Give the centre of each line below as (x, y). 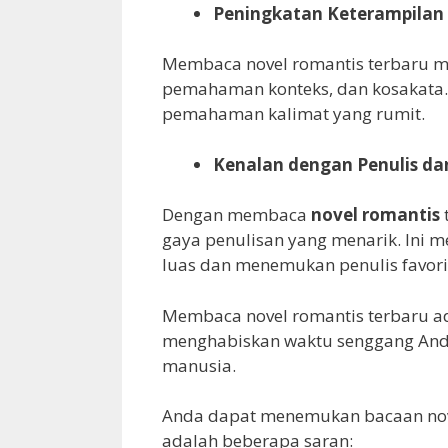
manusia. (199, 365)
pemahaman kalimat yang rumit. (293, 114)
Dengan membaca (236, 215)
